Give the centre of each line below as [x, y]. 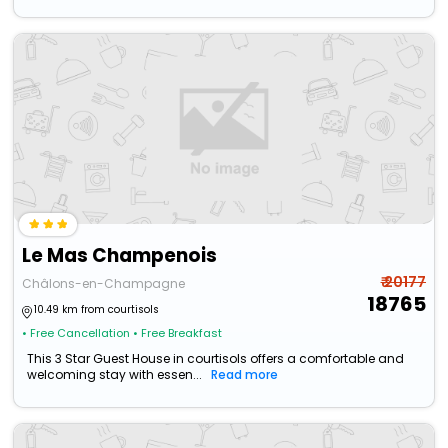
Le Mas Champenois [120, 256]
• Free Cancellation [76, 333]
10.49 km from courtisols [97, 310]
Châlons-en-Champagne [104, 284]
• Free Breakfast [178, 333]
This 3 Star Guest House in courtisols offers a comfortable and [216, 359]
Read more [245, 375]
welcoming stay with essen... [115, 375]
